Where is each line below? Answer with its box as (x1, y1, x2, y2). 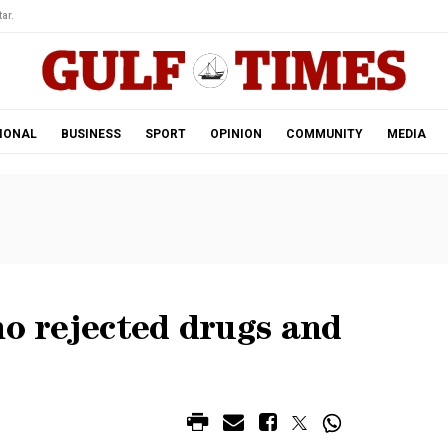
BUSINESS (60, 127, 121, 141)
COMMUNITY (285, 127, 363, 141)
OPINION (209, 127, 262, 141)
